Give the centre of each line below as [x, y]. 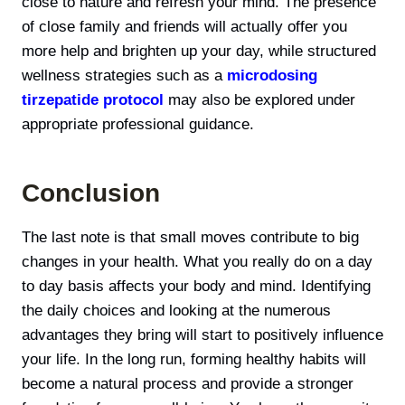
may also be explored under [259, 99]
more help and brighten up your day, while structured [199, 51]
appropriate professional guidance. [138, 124]
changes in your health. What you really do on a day [197, 261]
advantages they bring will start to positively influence [202, 334]
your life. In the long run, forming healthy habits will [194, 359]
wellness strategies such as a [124, 75]
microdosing [272, 75]
